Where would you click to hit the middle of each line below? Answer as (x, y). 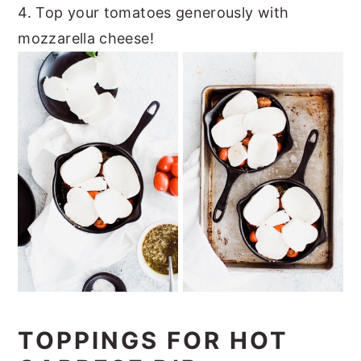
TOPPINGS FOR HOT (154, 340)
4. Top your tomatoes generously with (154, 13)
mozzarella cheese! (86, 39)
